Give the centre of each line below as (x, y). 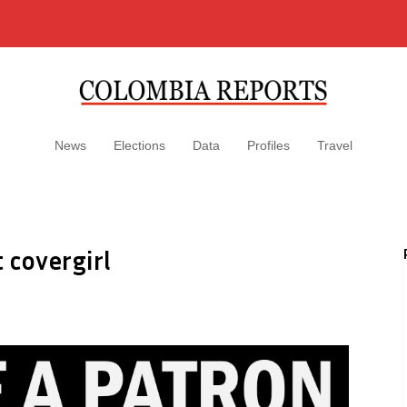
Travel (335, 145)
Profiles (268, 145)
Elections (139, 145)
